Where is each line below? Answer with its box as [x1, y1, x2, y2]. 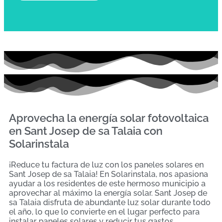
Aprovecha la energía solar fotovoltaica [9, 111, 209, 125]
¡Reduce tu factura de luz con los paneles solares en [9, 160, 204, 170]
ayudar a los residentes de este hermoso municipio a [9, 179, 206, 189]
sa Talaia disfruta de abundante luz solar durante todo [9, 198, 211, 208]
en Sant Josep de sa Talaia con [9, 124, 163, 138]
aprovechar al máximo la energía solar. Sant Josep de [9, 188, 207, 198]
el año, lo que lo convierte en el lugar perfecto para [9, 207, 200, 217]
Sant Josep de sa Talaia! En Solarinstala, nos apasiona [9, 169, 208, 179]
